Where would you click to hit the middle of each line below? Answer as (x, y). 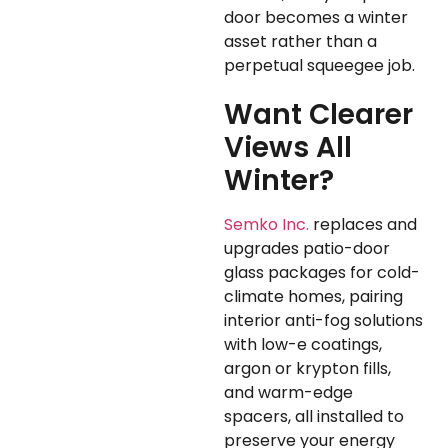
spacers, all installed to (314, 417)
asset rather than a (300, 42)
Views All (288, 148)
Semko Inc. (266, 225)
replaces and (363, 225)
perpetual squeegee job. (319, 66)
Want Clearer (318, 115)
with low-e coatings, (303, 345)
